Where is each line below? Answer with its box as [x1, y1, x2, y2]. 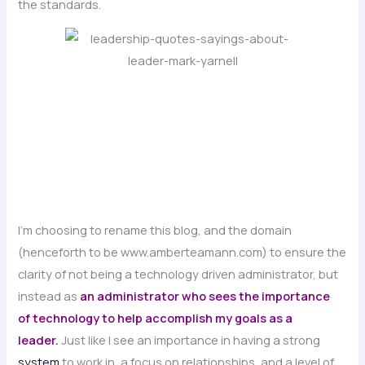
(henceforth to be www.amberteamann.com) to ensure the [18, 243, 347, 260]
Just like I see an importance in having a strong [61, 331, 321, 348]
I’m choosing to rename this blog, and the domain [18, 221, 292, 238]
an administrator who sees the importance [80, 287, 331, 304]
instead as [18, 287, 81, 304]
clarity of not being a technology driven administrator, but [18, 265, 339, 282]
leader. [18, 331, 62, 348]
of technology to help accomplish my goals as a [18, 309, 293, 326]
